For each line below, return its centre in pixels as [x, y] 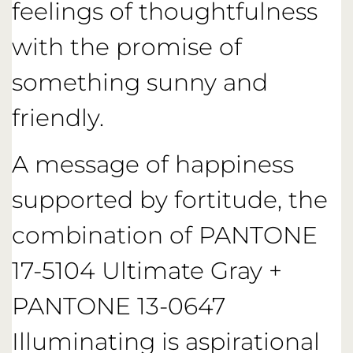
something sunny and [140, 82]
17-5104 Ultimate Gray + [147, 271]
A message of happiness [153, 165]
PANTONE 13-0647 [119, 307]
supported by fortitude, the [170, 200]
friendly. [58, 118]
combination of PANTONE [165, 236]
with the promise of [127, 47]
